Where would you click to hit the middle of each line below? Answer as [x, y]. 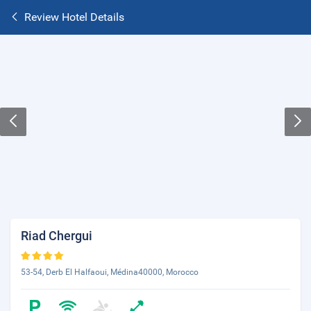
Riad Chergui [57, 236]
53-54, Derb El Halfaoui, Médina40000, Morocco [110, 272]
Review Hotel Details [74, 17]
